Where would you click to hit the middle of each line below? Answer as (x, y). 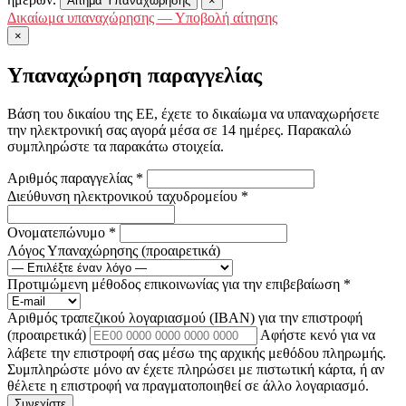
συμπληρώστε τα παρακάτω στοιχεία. (116, 146)
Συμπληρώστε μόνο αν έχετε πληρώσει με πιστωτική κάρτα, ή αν (196, 369)
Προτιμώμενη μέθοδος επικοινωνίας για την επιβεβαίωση (175, 284)
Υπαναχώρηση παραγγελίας (135, 76)
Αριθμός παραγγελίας (72, 178)
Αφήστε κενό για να (318, 335)
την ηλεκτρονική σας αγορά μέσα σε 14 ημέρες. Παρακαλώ (179, 130)
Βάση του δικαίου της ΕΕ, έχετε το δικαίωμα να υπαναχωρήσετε (193, 114)
